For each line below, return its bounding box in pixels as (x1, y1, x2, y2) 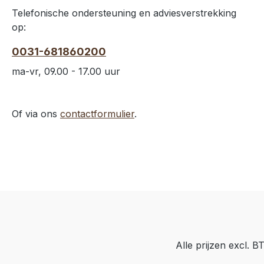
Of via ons (12, 107, 60, 120)
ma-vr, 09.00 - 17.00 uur (12, 65, 120, 77)
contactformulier (60, 107, 134, 120)
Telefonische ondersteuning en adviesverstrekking (12, 6, 236, 19)
